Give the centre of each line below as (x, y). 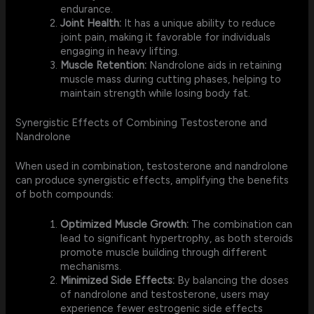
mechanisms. (91, 267)
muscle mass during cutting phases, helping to (171, 80)
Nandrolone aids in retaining (214, 66)
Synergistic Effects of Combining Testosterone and (142, 123)
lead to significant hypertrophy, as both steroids (177, 239)
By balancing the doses (232, 281)
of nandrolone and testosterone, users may (165, 295)
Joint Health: (91, 23)
